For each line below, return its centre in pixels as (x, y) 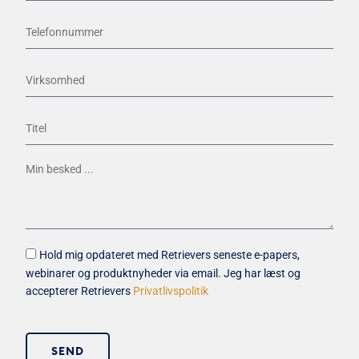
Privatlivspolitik (169, 291)
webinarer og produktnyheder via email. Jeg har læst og (163, 273)
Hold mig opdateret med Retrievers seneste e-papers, (169, 254)
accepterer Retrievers (78, 291)
